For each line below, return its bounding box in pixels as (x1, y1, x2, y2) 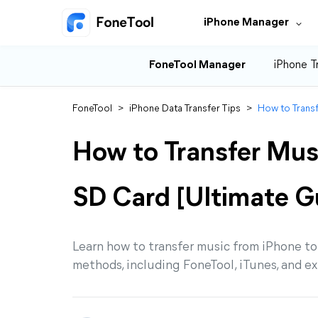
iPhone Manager (204, 17, 289, 28)
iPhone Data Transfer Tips (129, 104, 241, 114)
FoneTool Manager (149, 60, 246, 71)
